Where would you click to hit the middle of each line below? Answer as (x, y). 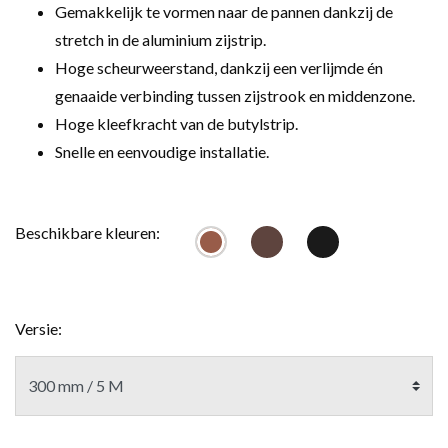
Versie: (38, 329)
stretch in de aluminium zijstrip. (160, 40)
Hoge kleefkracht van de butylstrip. (176, 124)
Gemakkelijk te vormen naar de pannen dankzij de (224, 12)
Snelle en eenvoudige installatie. (162, 152)
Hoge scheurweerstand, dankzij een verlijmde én (219, 68)
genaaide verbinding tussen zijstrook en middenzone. (235, 96)
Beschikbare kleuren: (87, 233)
